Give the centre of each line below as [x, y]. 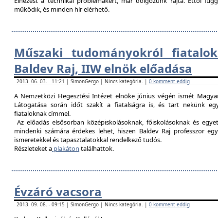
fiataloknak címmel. [43, 113]
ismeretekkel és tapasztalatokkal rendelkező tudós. [89, 140]
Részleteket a [33, 148]
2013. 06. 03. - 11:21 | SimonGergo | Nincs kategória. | [83, 81]
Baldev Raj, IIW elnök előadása [103, 68]
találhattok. [97, 148]
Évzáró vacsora [58, 191]
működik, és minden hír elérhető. [62, 9]
